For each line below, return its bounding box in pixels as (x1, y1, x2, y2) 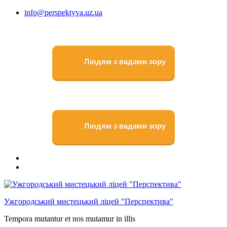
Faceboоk (24, 153, 55, 162)
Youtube (24, 162, 51, 171)
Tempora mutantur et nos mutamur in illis (4, 214, 135, 223)
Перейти (4, 8, 33, 16)
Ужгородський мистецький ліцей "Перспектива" (4, 197, 173, 206)
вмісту (4, 26, 26, 34)
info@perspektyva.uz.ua (24, 8, 102, 17)
